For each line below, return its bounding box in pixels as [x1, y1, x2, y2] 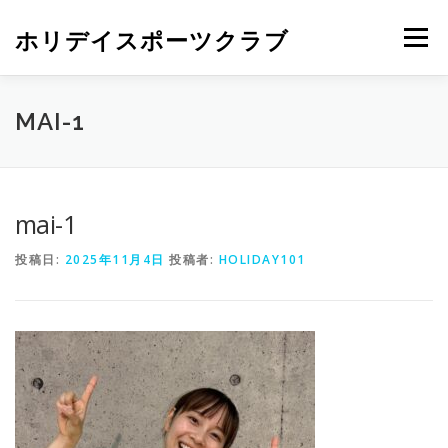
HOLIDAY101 [218, 251, 306, 268]
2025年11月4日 [64, 251, 165, 268]
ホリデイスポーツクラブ [15, 26, 289, 54]
